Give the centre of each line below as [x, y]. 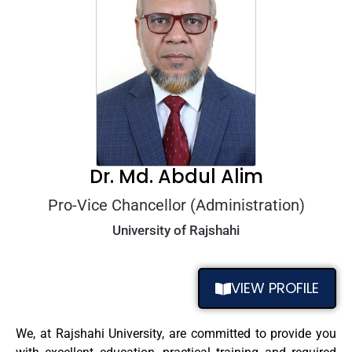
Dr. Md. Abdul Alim [176, 176]
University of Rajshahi [176, 230]
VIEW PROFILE [275, 288]
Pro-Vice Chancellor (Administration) [176, 205]
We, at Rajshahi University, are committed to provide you [176, 333]
